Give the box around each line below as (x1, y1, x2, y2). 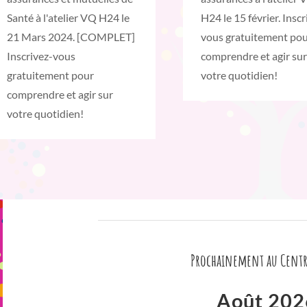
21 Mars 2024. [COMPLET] (7, 30, 135, 44)
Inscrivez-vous (7, 49, 75, 63)
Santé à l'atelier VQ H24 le (7, 11, 130, 25)
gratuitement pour (7, 69, 94, 82)
